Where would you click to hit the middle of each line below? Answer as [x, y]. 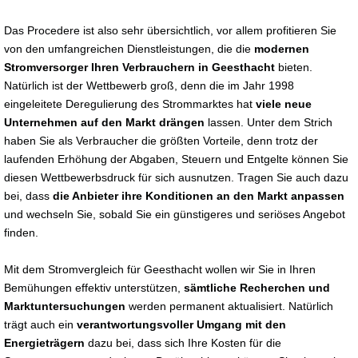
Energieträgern [44, 343]
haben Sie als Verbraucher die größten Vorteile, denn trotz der [161, 141]
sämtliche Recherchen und [257, 288]
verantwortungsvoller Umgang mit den [181, 324]
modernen [282, 49]
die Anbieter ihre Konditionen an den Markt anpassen [199, 196]
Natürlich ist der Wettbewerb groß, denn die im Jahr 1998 [149, 86]
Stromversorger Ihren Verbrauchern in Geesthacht [139, 67]
